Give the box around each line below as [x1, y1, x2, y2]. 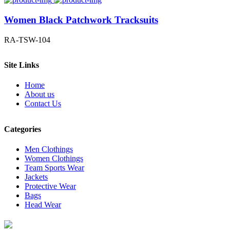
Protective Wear [25, 181, 76, 190]
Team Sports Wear [25, 163, 84, 172]
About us [25, 90, 54, 99]
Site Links [4, 61, 39, 70]
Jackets [25, 172, 48, 181]
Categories [4, 124, 41, 133]
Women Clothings [25, 154, 83, 163]
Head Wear [25, 200, 61, 209]
